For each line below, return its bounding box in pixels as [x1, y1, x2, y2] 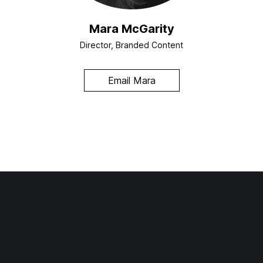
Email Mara [107, 75, 156, 87]
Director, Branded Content [80, 40, 183, 50]
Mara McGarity [89, 22, 174, 36]
